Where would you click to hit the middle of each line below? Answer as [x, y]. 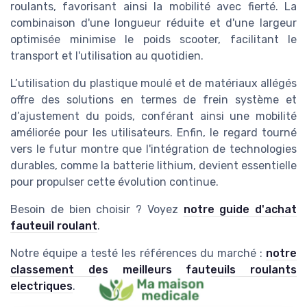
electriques [41, 286]
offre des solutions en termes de [107, 100]
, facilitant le [257, 40]
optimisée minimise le [77, 40]
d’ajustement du [58, 116]
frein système [241, 100]
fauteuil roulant [54, 226]
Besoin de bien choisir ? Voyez [97, 210]
